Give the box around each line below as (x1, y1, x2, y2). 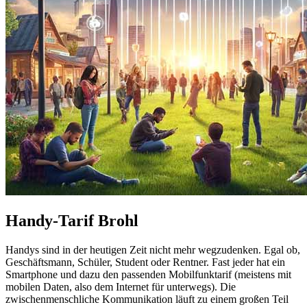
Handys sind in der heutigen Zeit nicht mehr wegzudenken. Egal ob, (5, 243, 300, 256)
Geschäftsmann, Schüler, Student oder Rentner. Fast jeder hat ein (5, 256, 285, 268)
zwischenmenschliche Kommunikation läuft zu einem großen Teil (5, 293, 288, 305)
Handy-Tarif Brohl (5, 211, 138, 230)
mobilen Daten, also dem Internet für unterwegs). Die (5, 280, 236, 293)
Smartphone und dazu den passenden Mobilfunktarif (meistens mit (5, 268, 291, 280)
